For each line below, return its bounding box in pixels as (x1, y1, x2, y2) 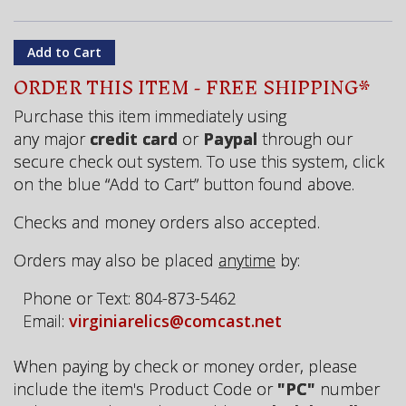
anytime (218, 248, 275, 271)
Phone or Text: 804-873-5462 (14, 286, 237, 309)
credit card (90, 127, 178, 150)
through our (257, 127, 353, 150)
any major (14, 127, 90, 150)
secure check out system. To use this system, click (14, 150, 384, 172)
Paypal (203, 127, 257, 150)
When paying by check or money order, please (14, 354, 357, 377)
